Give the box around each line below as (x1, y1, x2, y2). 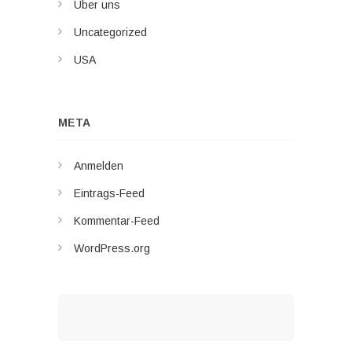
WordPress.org (74, 241, 150, 255)
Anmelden (74, 159, 123, 172)
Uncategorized (74, 25, 147, 38)
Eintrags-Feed (74, 186, 145, 200)
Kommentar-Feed (74, 214, 159, 227)
